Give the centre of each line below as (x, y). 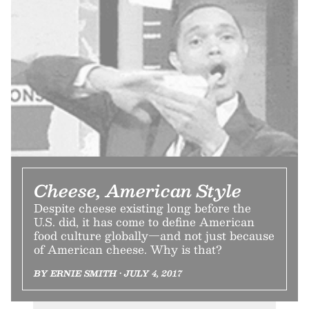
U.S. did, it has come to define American (144, 221)
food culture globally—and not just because (154, 235)
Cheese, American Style (138, 190)
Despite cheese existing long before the (142, 208)
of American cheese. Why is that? (128, 249)
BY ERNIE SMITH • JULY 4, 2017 (108, 273)
